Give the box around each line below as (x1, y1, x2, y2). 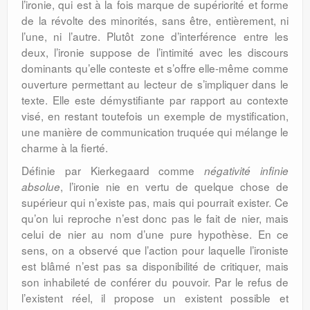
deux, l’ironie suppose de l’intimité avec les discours (21, 44, 289, 60)
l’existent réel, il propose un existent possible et (21, 290, 289, 305)
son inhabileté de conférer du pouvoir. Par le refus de (21, 274, 289, 289)
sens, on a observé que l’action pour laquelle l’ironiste (21, 242, 289, 257)
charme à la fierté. (21, 140, 108, 155)
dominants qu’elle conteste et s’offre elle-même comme (21, 60, 289, 75)
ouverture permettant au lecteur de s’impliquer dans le (21, 76, 289, 91)
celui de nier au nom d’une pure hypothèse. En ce (21, 226, 289, 241)
